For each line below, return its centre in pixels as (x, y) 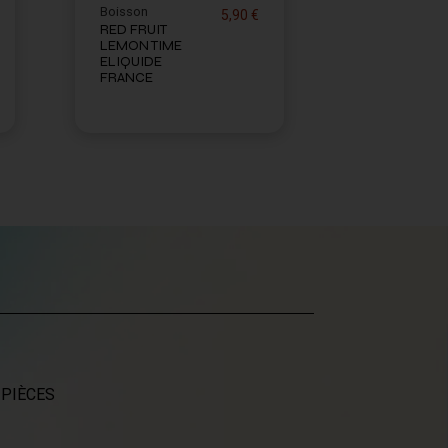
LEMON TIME (141, 45)
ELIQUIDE (131, 61)
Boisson (124, 11)
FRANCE (126, 77)
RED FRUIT (133, 29)
